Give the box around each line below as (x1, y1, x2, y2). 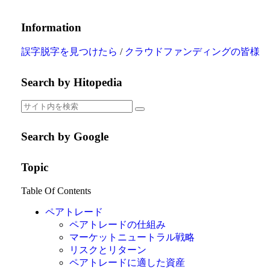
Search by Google (20, 130, 108, 143)
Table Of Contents (20, 185, 91, 196)
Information (20, 21, 81, 34)
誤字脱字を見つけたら (20, 46, 118, 57)
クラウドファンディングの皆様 (124, 46, 260, 57)
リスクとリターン (69, 244, 146, 255)
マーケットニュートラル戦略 (69, 231, 195, 242)
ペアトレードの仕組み (69, 219, 166, 230)
